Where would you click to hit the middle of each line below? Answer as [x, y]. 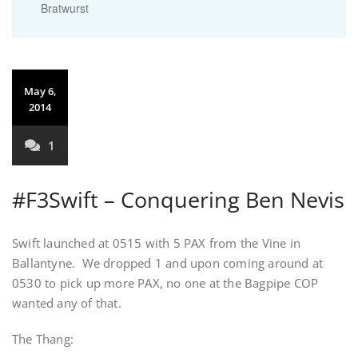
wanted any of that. [67, 303]
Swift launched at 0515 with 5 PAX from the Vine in [157, 243]
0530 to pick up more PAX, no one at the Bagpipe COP [165, 283]
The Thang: [43, 339]
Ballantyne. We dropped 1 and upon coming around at [168, 263]
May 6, [40, 91]
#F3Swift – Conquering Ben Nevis [178, 199]
